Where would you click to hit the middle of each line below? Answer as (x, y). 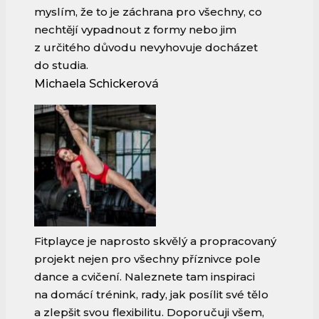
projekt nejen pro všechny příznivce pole (147, 259)
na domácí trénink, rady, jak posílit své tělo (151, 295)
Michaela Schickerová (96, 84)
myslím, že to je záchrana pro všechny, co (148, 12)
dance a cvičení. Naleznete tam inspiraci (145, 277)
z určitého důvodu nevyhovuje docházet (146, 48)
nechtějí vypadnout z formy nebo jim (135, 30)
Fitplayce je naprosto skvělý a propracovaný (155, 241)
